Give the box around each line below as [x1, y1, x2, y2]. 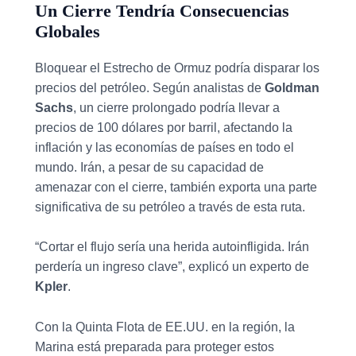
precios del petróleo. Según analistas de [35, 80, 265, 95]
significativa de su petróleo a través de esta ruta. [35, 199, 305, 214]
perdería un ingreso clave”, [35, 260, 185, 274]
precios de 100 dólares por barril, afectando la [35, 120, 292, 134]
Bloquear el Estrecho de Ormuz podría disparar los [35, 60, 319, 75]
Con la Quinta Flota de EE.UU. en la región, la [35, 319, 295, 334]
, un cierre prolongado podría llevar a [73, 100, 280, 114]
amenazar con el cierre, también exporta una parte [35, 180, 317, 194]
